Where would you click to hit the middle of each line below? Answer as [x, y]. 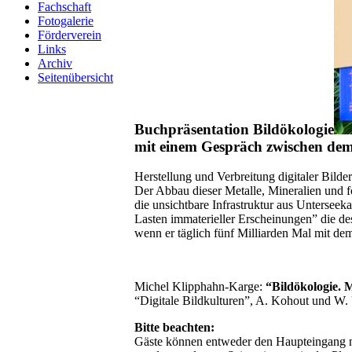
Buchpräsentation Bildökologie [234, 129]
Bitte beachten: [174, 328]
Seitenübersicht [75, 77]
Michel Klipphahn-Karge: [200, 287]
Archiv [55, 63]
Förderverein [70, 35]
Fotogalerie [66, 21]
